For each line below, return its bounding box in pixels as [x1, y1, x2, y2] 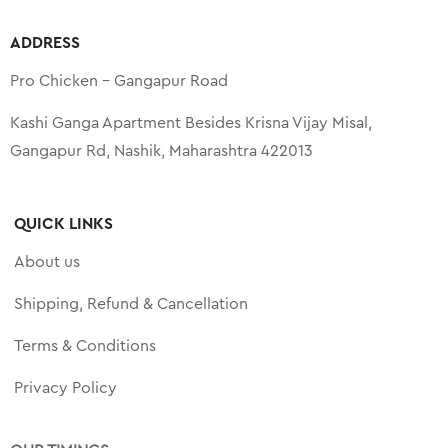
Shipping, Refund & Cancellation [14, 295, 249, 312]
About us [14, 253, 81, 270]
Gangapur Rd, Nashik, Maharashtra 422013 [10, 142, 313, 159]
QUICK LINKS [14, 215, 114, 232]
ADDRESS [10, 34, 80, 51]
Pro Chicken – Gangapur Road [10, 72, 228, 89]
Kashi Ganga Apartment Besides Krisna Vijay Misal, [10, 114, 372, 131]
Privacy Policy [14, 379, 118, 396]
